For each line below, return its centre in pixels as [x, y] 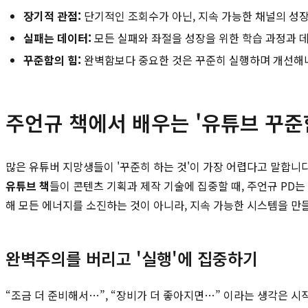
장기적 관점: [52, 15]
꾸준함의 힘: [52, 59]
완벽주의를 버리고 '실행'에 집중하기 [132, 258]
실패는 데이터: [57, 37]
